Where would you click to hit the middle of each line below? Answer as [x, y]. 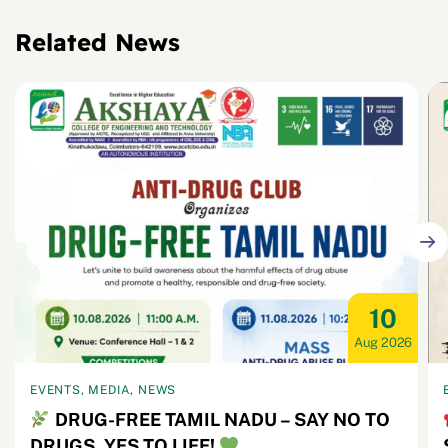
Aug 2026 [383, 343]
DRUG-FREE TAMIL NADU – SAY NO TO [220, 420]
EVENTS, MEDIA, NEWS [103, 390]
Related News [97, 42]
